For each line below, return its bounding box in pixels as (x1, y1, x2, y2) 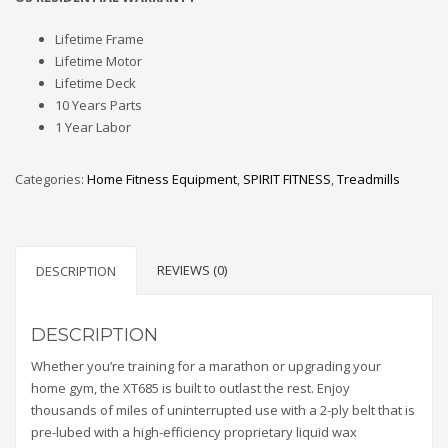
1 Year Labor (55, 117, 131, 136)
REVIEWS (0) (157, 260, 227, 279)
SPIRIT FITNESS (243, 169, 331, 188)
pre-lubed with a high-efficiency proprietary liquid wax (31, 422, 357, 441)
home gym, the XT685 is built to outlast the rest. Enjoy (31, 378, 350, 397)
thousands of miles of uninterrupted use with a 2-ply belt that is (31, 400, 415, 419)
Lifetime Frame (55, 29, 144, 48)
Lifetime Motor (55, 51, 142, 70)
